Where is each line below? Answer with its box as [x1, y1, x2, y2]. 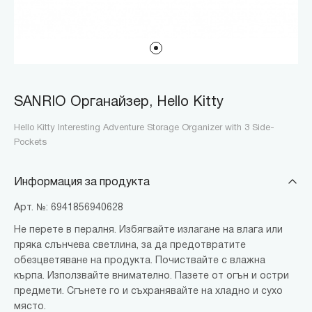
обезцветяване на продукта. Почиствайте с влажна [14, 256, 265, 265]
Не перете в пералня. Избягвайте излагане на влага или [14, 225, 283, 235]
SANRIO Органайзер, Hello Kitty [14, 95, 224, 109]
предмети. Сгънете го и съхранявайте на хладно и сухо [14, 286, 283, 296]
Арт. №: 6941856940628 [14, 203, 123, 212]
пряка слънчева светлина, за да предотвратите [14, 240, 246, 250]
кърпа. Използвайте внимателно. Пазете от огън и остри [14, 271, 289, 281]
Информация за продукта [14, 177, 150, 187]
